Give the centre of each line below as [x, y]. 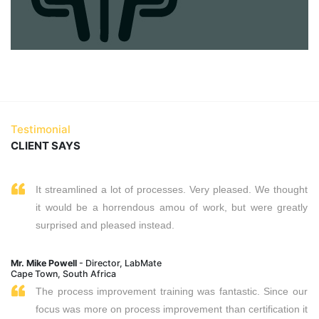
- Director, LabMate [119, 263]
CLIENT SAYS [46, 146]
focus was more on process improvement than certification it [172, 309]
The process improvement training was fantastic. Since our [172, 291]
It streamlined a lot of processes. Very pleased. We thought [172, 189]
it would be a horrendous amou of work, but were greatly [172, 207]
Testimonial [41, 129]
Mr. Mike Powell [44, 263]
